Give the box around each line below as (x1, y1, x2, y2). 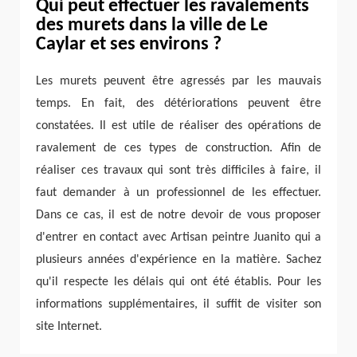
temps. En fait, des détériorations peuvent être (36, 96, 321, 110)
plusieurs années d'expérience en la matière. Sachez (36, 253, 321, 266)
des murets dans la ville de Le (36, 15, 268, 35)
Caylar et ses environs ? (36, 34, 222, 54)
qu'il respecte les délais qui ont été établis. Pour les (36, 275, 321, 288)
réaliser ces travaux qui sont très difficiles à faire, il (36, 163, 321, 177)
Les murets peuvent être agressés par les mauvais (36, 74, 321, 88)
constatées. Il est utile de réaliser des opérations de (36, 119, 321, 132)
